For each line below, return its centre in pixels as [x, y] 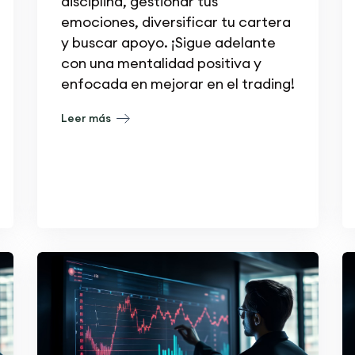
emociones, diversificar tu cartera [176, 21]
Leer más [87, 118]
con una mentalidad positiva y [161, 63]
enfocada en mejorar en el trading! [177, 83]
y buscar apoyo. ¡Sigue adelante [168, 42]
